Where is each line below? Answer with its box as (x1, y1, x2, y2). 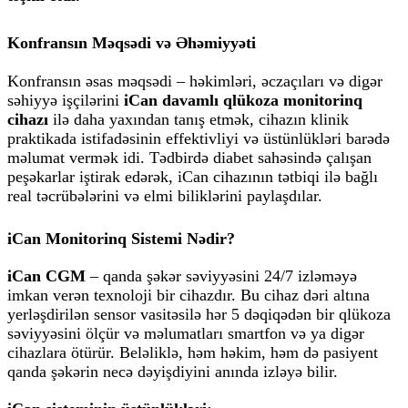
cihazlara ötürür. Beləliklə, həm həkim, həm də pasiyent (7, 343, 378, 362)
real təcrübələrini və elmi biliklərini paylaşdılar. (7, 186, 322, 205)
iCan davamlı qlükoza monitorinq (124, 90, 362, 109)
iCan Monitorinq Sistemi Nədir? (7, 229, 235, 248)
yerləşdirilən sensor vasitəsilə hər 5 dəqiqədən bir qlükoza (7, 305, 391, 324)
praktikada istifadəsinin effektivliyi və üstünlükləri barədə (7, 128, 390, 148)
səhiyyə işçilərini (7, 90, 124, 109)
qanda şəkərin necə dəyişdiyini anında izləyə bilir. (7, 362, 338, 382)
